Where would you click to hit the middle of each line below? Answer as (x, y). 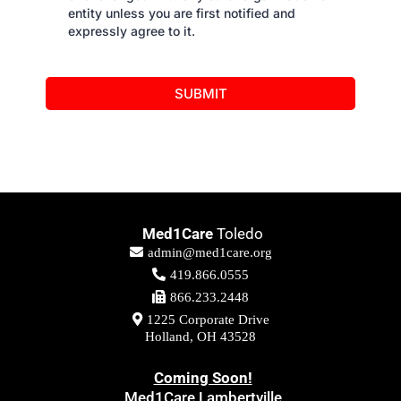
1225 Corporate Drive (208, 320)
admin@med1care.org (209, 253)
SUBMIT (200, 94)
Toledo (238, 234)
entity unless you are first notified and (182, 13)
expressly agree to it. (132, 31)
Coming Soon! (203, 378)
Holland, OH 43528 (200, 337)
